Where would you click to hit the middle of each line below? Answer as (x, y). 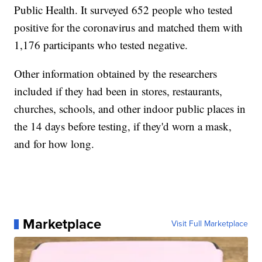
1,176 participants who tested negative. (101, 45)
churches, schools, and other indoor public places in (130, 109)
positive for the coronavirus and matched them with (129, 27)
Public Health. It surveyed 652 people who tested (124, 10)
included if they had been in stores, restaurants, (118, 91)
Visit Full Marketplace (209, 224)
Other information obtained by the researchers (116, 74)
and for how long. (54, 144)
